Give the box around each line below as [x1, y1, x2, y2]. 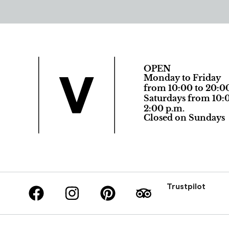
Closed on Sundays [143, 112, 225, 123]
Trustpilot [167, 182, 205, 191]
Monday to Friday [143, 72, 221, 83]
